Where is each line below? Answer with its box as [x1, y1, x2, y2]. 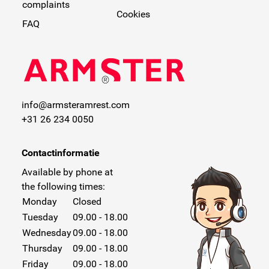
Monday [22, 195, 57, 207]
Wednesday [22, 226, 71, 238]
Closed [72, 195, 101, 207]
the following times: [21, 180, 105, 192]
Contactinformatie [21, 147, 100, 159]
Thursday [22, 242, 62, 254]
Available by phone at [21, 166, 113, 178]
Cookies [116, 8, 150, 20]
